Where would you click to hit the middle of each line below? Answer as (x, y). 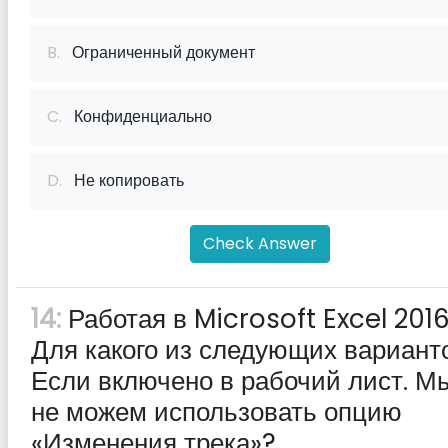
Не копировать (123, 180)
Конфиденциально (137, 116)
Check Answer (260, 243)
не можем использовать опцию (216, 412)
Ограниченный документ (157, 52)
